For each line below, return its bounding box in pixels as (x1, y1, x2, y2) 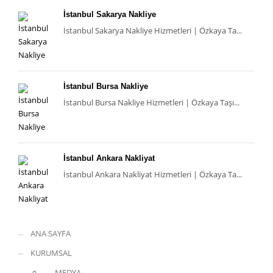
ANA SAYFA (30, 228, 71, 239)
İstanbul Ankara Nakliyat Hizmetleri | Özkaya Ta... (63, 169, 242, 180)
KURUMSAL (30, 247, 72, 259)
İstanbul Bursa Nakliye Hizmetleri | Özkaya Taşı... (63, 97, 239, 108)
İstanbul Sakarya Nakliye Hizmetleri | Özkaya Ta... (63, 25, 242, 37)
